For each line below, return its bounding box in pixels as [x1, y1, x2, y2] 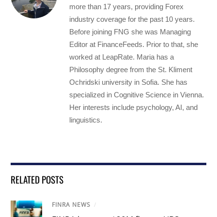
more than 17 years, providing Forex [69, 2, 184, 11]
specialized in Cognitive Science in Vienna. [69, 91, 204, 99]
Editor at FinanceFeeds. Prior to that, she [69, 40, 199, 49]
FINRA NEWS [52, 201, 91, 209]
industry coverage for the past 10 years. [69, 15, 195, 24]
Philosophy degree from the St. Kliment [69, 65, 193, 74]
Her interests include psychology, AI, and [69, 103, 198, 112]
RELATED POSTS [11, 172, 64, 186]
